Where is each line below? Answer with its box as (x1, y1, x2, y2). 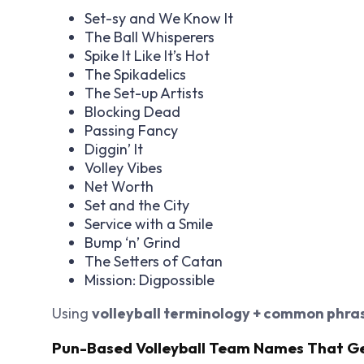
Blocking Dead (84, 102, 180, 122)
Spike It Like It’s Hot (84, 46, 210, 66)
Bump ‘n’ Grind (84, 233, 180, 253)
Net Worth (84, 177, 154, 197)
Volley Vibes (84, 158, 162, 178)
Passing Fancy (84, 121, 178, 141)
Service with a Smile (84, 214, 213, 234)
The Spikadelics (84, 65, 186, 84)
